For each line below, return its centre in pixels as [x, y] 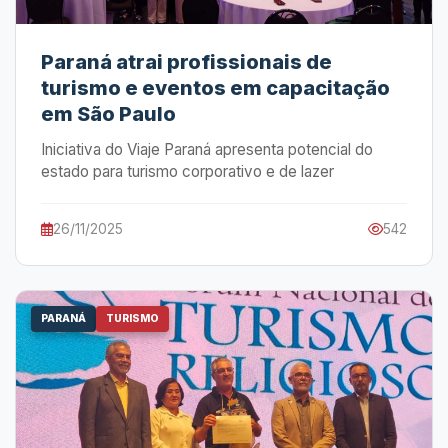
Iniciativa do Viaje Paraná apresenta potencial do [207, 149]
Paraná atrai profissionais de [186, 62]
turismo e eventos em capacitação [215, 88]
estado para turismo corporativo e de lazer [187, 171]
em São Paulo [108, 114]
